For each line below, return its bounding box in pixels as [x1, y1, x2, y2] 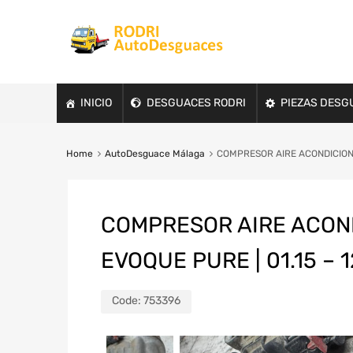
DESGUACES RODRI [147, 95, 246, 110]
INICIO [80, 95, 112, 110]
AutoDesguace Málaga [104, 147, 205, 159]
